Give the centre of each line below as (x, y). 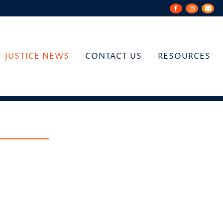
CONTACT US (113, 56)
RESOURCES (184, 56)
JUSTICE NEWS (37, 56)
